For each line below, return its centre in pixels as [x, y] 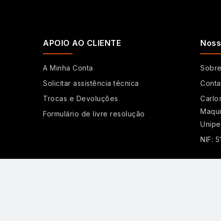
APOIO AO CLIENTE [82, 43]
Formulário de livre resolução [94, 114]
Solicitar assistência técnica [91, 83]
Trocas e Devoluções [81, 99]
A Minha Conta [68, 68]
